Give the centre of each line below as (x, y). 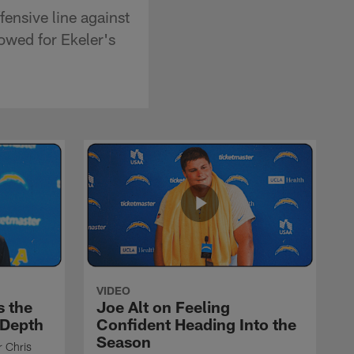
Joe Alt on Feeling (163, 306)
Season (124, 341)
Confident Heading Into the (196, 324)
